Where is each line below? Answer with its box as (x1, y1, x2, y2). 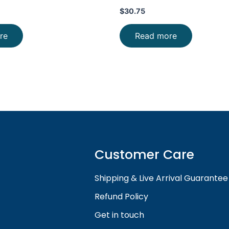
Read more (135, 30, 177, 41)
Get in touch (95, 209, 145, 221)
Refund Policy (95, 191, 149, 202)
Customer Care (95, 145, 195, 164)
